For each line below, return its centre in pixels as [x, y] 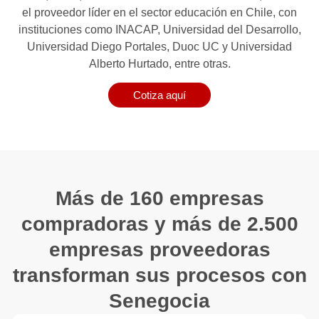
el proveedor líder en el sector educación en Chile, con [159, 12]
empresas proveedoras [159, 249]
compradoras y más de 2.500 [159, 224]
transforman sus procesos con [159, 275]
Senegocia [159, 300]
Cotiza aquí [159, 95]
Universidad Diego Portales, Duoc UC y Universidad [159, 46]
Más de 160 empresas [159, 198]
